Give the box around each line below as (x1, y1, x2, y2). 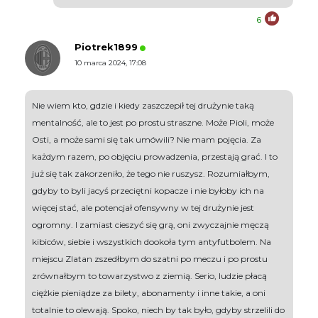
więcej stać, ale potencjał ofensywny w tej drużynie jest (32, 202, 254, 214)
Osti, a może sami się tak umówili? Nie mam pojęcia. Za (32, 134, 261, 146)
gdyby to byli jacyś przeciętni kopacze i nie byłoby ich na (32, 185, 264, 197)
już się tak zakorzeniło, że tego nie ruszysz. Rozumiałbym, (32, 168, 270, 180)
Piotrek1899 (75, 41, 138, 53)
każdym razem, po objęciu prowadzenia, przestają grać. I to (32, 151, 278, 163)
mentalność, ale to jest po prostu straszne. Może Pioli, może (32, 117, 274, 128)
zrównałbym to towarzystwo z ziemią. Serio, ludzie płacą (32, 270, 267, 282)
